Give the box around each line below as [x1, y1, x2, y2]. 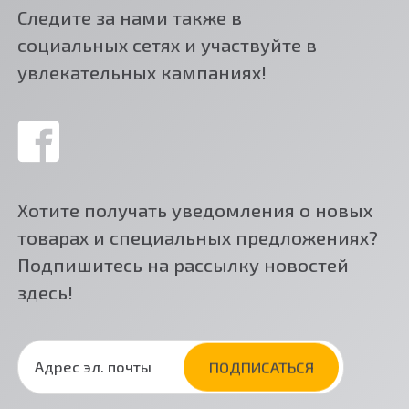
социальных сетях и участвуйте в [16, 34, 317, 57]
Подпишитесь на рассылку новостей [16, 254, 349, 277]
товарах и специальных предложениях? [16, 226, 378, 249]
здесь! [16, 281, 73, 304]
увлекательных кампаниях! [16, 61, 267, 84]
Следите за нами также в [16, 6, 242, 29]
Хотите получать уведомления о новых [16, 199, 372, 222]
